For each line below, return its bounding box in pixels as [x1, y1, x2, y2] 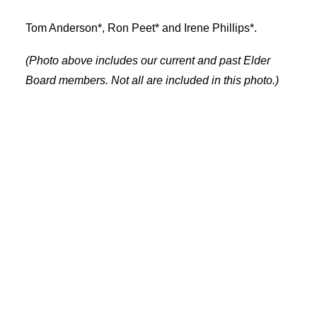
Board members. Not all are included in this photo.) [25, 74, 279, 86]
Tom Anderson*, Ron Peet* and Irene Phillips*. [25, 22, 257, 34]
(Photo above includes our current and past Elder [25, 54, 270, 67]
